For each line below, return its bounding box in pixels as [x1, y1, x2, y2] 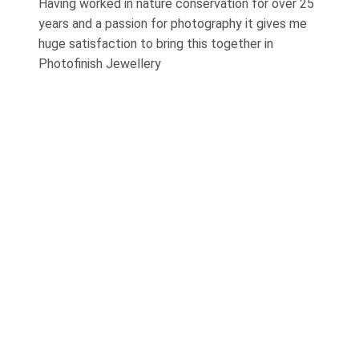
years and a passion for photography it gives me [38, 15, 307, 31]
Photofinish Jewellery [38, 55, 161, 71]
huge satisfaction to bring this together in [38, 35, 273, 51]
